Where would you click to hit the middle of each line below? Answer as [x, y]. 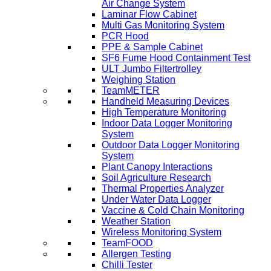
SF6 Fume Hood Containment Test [176, 58]
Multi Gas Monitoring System [163, 25]
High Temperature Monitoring [164, 113]
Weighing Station [139, 80]
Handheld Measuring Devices [165, 102]
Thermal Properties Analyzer [163, 189]
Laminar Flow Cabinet [149, 15]
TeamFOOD [127, 243]
